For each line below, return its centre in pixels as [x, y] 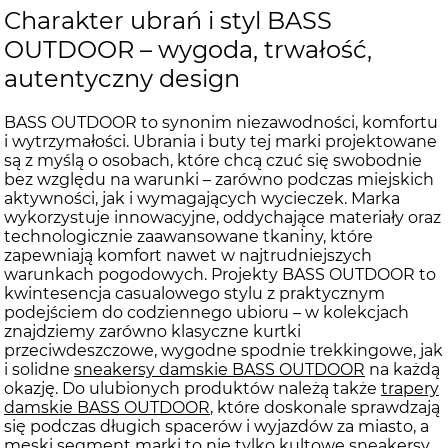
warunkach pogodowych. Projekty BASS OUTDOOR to [220, 274]
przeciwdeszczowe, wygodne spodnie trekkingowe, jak [223, 350]
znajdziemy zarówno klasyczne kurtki [152, 331]
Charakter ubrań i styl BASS [168, 20]
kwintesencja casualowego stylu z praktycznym [194, 293]
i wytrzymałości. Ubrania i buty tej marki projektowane [220, 141]
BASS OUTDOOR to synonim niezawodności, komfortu [221, 122]
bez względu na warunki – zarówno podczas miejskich [219, 179]
